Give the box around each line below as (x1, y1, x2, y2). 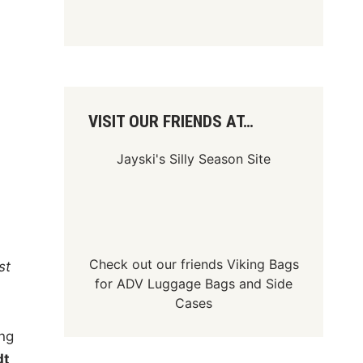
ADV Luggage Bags (117, 275, 236, 292)
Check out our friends (88, 256, 227, 272)
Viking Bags (226, 256, 299, 272)
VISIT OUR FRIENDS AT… (88, 112, 254, 131)
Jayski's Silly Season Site (117, 151, 271, 167)
